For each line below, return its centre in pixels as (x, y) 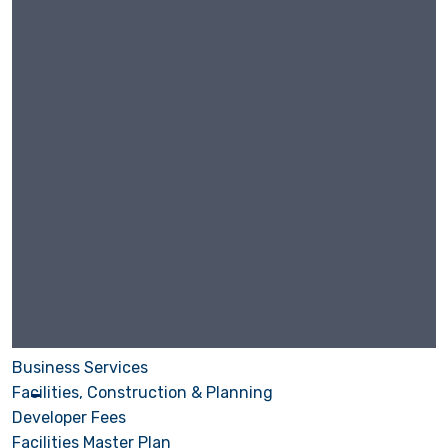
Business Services (80, 367)
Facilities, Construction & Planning (142, 392)
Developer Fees (69, 417)
